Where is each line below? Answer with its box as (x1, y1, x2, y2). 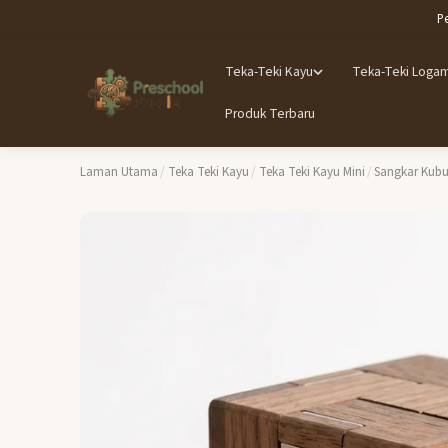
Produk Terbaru (225, 104, 316, 124)
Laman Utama (80, 162, 158, 181)
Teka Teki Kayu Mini (258, 162, 365, 181)
